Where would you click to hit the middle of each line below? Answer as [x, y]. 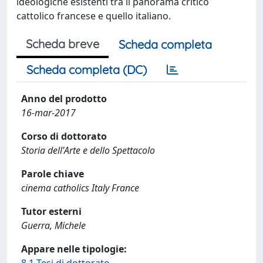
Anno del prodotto [64, 99]
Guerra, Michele [53, 225]
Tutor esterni [51, 211]
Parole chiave [53, 174]
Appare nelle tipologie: [74, 249]
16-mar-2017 [48, 113]
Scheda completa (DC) [87, 70]
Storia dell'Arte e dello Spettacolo [88, 150]
